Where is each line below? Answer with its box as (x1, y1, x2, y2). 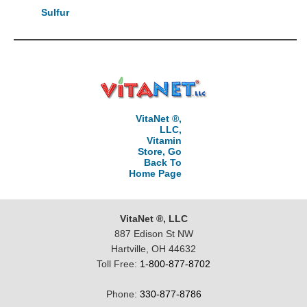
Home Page (128, 167, 182, 179)
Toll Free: (97, 258, 140, 269)
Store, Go (137, 145, 182, 157)
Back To (143, 156, 182, 168)
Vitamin (146, 134, 182, 146)
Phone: (106, 288, 140, 299)
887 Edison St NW (114, 228, 193, 239)
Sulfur (41, 6, 69, 18)
